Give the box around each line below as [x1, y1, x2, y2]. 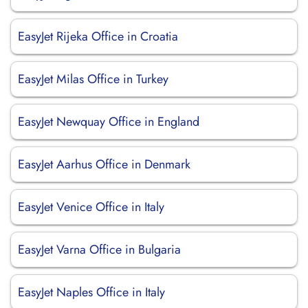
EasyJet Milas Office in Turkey [18, 70, 168, 88]
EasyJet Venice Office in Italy [18, 198, 164, 216]
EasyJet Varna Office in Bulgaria [18, 241, 181, 258]
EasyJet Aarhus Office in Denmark [18, 155, 190, 173]
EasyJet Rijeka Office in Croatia [18, 27, 178, 45]
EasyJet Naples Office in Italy [18, 283, 165, 301]
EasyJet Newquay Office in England [18, 113, 199, 131]
